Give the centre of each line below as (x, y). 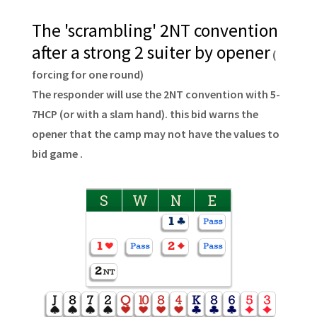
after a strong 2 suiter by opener (151, 52)
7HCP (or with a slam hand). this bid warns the (145, 114)
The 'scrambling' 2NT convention (155, 30)
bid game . (57, 153)
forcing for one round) (87, 74)
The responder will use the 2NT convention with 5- (156, 94)
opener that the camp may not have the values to (155, 133)
